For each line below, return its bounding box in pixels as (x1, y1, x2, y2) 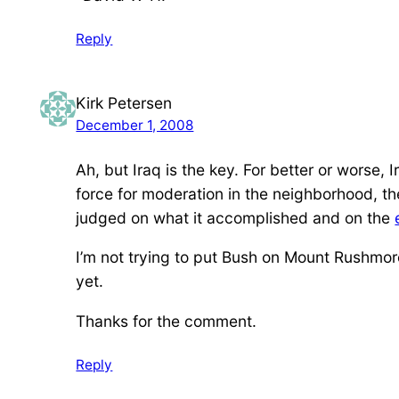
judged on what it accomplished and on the (76, 208, 395, 227)
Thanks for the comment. (76, 311, 257, 330)
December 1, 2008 (76, 116, 194, 134)
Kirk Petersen (76, 93, 173, 112)
